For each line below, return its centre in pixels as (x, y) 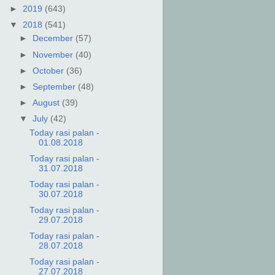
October (49, 71)
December (54, 39)
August (47, 103)
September (55, 87)
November (54, 55)
